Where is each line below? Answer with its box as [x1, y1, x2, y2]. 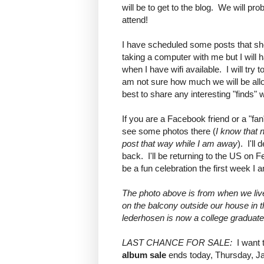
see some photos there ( [122, 126, 216, 137]
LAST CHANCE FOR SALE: [122, 237, 232, 248]
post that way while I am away [122, 138, 237, 149]
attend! [122, 15, 148, 25]
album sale [122, 250, 166, 260]
